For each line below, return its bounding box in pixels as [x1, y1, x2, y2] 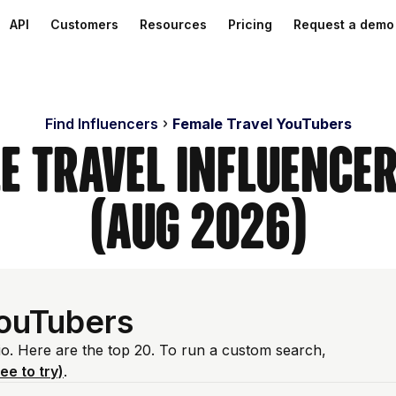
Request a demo [293, 17, 394, 32]
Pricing [228, 17, 272, 32]
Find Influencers [44, 115, 158, 133]
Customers [50, 17, 118, 32]
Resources [140, 17, 207, 32]
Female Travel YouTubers [171, 115, 352, 133]
